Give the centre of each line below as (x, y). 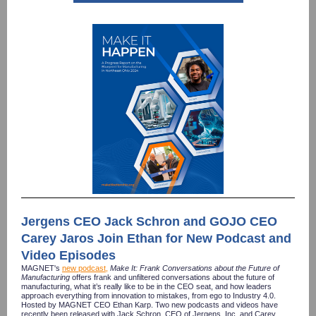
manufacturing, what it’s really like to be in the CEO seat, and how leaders (146, 286)
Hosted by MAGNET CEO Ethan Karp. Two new (104, 305)
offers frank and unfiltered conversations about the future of (172, 277)
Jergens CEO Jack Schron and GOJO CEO (149, 221)
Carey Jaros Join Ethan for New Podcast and (156, 238)
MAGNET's (42, 268)
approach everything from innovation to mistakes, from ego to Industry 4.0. (148, 296)
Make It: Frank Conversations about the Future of (194, 268)
